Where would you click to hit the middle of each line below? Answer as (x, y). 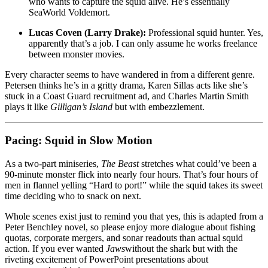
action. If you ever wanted (55, 249)
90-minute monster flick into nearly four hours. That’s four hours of (131, 175)
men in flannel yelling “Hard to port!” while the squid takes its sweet (134, 185)
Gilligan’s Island (81, 106)
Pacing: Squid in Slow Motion (79, 141)
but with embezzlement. (159, 106)
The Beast (120, 164)
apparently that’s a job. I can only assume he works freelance (143, 43)
